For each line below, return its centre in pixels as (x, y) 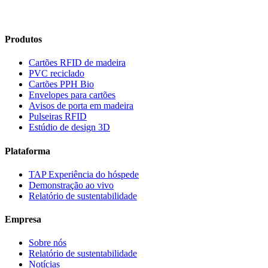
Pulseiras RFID (58, 117)
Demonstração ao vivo (71, 185)
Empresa (23, 220)
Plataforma (28, 151)
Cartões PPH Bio (61, 84)
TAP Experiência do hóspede (84, 174)
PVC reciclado (57, 74)
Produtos (23, 39)
